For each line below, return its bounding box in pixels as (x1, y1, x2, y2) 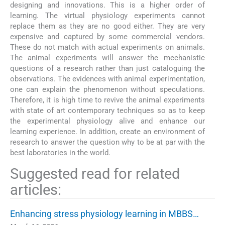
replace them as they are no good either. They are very (10, 21, 205, 31)
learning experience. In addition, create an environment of (10, 127, 205, 136)
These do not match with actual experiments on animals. (10, 42, 205, 52)
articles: (10, 181, 61, 198)
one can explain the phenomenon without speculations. (10, 84, 205, 94)
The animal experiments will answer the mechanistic (10, 53, 205, 62)
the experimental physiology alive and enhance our (10, 116, 205, 126)
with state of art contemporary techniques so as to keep (10, 105, 205, 115)
